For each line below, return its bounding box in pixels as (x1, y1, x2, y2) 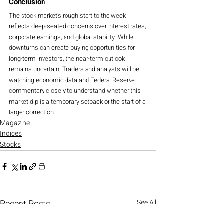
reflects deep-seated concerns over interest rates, (9, 21, 148, 31)
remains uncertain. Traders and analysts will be (9, 64, 141, 74)
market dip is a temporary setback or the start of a (9, 96, 147, 106)
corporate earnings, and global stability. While (9, 32, 135, 42)
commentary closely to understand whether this (9, 86, 142, 95)
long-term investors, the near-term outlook (9, 53, 126, 63)
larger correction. (9, 107, 55, 117)
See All (137, 197, 156, 208)
